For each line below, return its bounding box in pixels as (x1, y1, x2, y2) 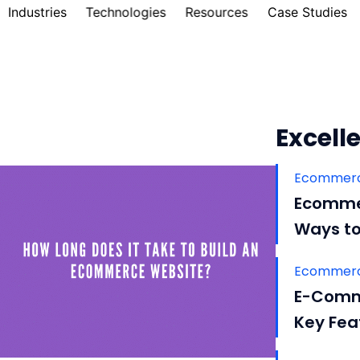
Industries (7, 4, 67, 20)
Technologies (85, 4, 166, 20)
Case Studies (267, 4, 347, 20)
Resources (185, 4, 248, 20)
